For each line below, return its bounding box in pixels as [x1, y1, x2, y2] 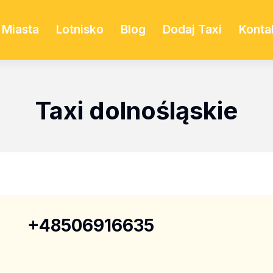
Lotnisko [55, 22, 104, 37]
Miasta [1, 22, 39, 37]
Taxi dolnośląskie [35, 95, 238, 126]
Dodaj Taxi [162, 22, 222, 37]
